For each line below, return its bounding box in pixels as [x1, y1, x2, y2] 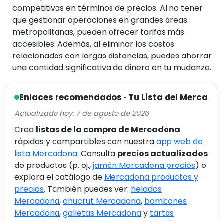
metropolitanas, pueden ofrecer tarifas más [12, 26, 184, 38]
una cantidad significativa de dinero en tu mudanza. [12, 61, 211, 73]
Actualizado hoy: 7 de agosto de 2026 [14, 108, 149, 118]
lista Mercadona [14, 147, 77, 159]
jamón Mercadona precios [93, 159, 195, 171]
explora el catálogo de [14, 171, 104, 183]
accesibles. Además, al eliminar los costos [12, 38, 174, 50]
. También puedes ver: [44, 183, 131, 195]
